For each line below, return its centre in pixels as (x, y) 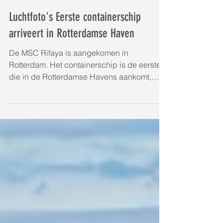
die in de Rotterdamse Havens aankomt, (80, 120)
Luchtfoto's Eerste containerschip (75, 61)
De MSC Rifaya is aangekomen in (69, 97)
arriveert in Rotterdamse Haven (72, 77)
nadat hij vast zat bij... (47, 132)
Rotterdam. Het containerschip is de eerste (85, 109)
